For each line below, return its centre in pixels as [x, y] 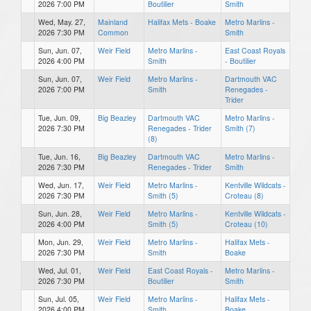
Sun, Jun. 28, [60, 213]
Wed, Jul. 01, [60, 270]
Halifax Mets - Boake [182, 22]
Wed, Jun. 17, [61, 185]
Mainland [113, 22]
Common [113, 32]
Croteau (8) [244, 195]
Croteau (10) [246, 224]
